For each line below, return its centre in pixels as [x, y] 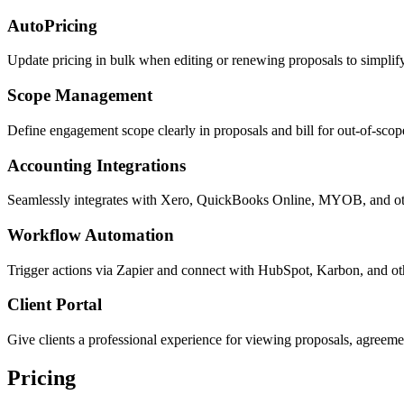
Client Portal [55, 305]
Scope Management [80, 96]
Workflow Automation [91, 234]
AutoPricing [52, 25]
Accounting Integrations [96, 165]
